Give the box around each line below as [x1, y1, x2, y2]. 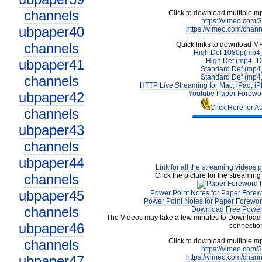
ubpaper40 [18, 24, 84, 40]
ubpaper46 [18, 220, 84, 236]
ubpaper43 [18, 122, 84, 138]
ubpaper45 [18, 188, 84, 204]
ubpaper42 [18, 89, 84, 105]
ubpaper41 [18, 57, 84, 73]
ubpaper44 [18, 155, 84, 171]
